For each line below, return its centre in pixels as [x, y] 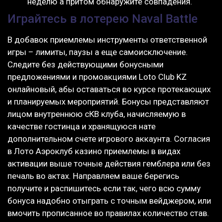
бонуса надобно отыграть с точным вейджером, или [109, 201]
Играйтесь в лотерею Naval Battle [103, 19]
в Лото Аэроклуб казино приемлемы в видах [94, 151]
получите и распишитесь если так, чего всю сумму [104, 189]
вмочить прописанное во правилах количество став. [108, 213]
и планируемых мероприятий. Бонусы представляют [108, 102]
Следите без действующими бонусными [85, 65]
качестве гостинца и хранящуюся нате [82, 127]
